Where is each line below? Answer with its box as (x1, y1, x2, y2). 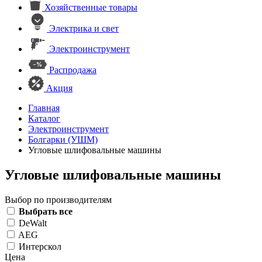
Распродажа (49, 65, 96, 75)
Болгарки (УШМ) (28, 135, 98, 144)
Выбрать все (19, 206, 73, 216)
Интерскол (16, 241, 61, 251)
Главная (28, 103, 60, 113)
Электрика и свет (49, 23, 119, 33)
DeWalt (16, 218, 47, 228)
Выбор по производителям (5, 194, 112, 205)
